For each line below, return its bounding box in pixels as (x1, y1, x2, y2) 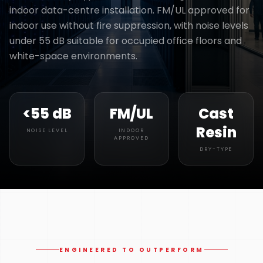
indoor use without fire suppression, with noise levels (9, 18, 248, 32)
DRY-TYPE (199, 145, 233, 153)
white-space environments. (9, 49, 137, 63)
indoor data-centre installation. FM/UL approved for (9, 3, 249, 17)
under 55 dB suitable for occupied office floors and (9, 33, 242, 48)
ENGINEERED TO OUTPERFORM (59, 245, 204, 254)
